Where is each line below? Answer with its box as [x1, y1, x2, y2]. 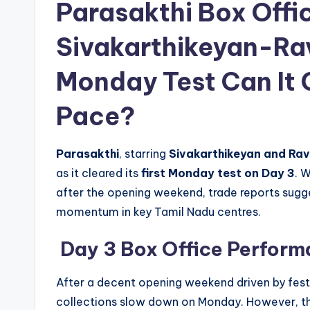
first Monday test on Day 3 [141, 165, 295, 180]
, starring [119, 146, 169, 161]
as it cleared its [56, 165, 141, 180]
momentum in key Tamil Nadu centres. [56, 204, 261, 219]
